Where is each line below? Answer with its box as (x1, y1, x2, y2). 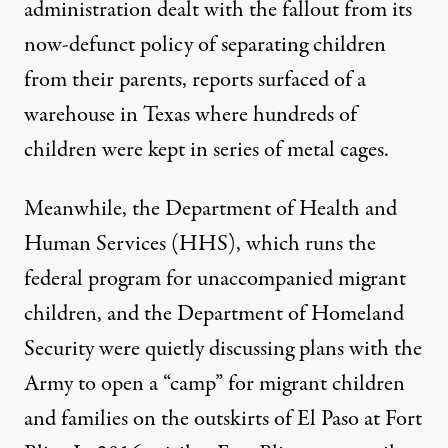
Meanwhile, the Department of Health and (24, 193, 397, 225)
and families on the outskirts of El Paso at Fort (24, 403, 422, 435)
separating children (221, 29, 386, 61)
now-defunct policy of (24, 29, 221, 61)
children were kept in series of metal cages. (24, 134, 389, 166)
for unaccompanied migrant (161, 263, 406, 295)
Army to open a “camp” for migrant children (24, 368, 405, 400)
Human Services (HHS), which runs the (24, 228, 376, 260)
